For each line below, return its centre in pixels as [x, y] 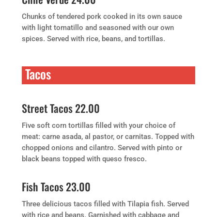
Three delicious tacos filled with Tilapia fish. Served [105, 204]
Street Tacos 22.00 [61, 108]
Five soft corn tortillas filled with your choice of [98, 125]
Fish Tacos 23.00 [56, 186]
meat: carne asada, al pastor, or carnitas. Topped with [108, 137]
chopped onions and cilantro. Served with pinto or [102, 148]
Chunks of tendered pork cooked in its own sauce [102, 16]
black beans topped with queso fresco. [84, 159]
